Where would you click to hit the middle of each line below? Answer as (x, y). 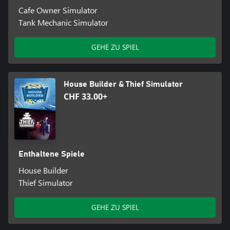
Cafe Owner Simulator (58, 10)
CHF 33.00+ (85, 97)
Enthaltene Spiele (51, 154)
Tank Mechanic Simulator (63, 23)
